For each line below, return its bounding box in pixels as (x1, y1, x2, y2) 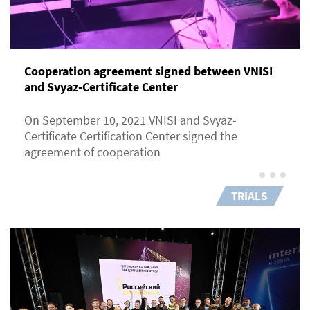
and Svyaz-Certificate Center (24, 79, 178, 95)
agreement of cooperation (24, 144, 163, 161)
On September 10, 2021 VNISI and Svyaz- (24, 112, 237, 129)
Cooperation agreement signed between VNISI (24, 63, 273, 80)
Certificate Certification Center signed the (24, 128, 237, 145)
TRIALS (231, 188, 267, 204)
